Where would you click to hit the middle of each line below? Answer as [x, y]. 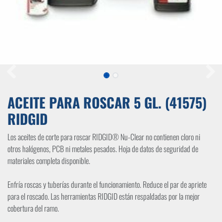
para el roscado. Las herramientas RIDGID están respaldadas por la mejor [104, 196]
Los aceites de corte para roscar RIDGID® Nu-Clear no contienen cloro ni [104, 137]
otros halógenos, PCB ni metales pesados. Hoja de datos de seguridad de [103, 149]
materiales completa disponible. [49, 161]
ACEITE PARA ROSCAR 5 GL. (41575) [107, 102]
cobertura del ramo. [33, 208]
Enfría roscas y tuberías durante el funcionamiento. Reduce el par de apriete [107, 184]
